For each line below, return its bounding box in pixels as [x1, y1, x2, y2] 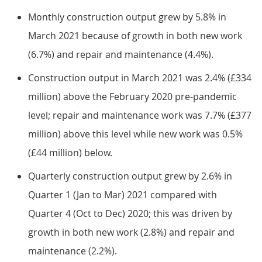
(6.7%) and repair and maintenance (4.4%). [28, 48, 213, 61]
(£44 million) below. [28, 146, 112, 159]
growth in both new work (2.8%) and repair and [28, 226, 235, 239]
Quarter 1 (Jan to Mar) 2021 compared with [28, 188, 217, 201]
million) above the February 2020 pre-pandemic [28, 90, 237, 103]
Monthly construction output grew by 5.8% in [28, 11, 226, 23]
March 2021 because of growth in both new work [28, 29, 242, 42]
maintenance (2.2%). [28, 244, 117, 257]
